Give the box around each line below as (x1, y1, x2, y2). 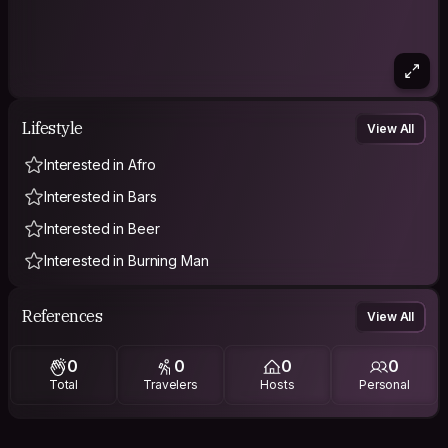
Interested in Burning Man (44, 251, 209, 269)
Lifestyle (22, 118, 83, 139)
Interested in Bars (44, 187, 157, 205)
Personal (358, 377, 410, 393)
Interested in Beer (44, 219, 160, 237)
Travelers (143, 377, 198, 393)
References (22, 306, 103, 327)
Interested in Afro (44, 155, 156, 173)
